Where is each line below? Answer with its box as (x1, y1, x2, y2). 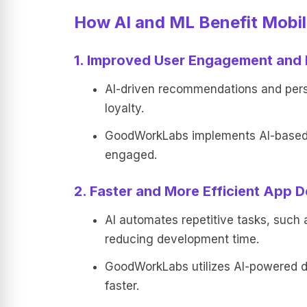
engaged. (104, 148, 157, 162)
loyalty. (104, 101, 144, 115)
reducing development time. (104, 232, 259, 246)
